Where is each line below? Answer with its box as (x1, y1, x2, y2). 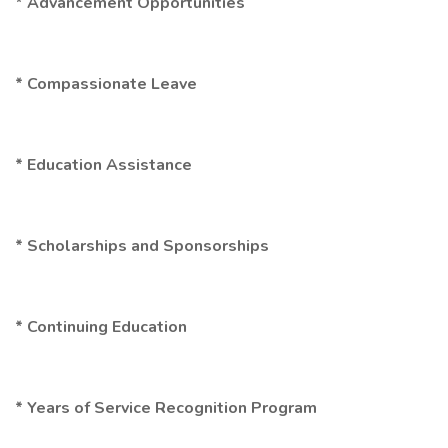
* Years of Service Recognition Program (15, 397, 317, 419)
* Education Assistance (15, 154, 192, 176)
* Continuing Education (15, 316, 187, 338)
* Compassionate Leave (15, 73, 197, 95)
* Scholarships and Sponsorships (15, 235, 269, 257)
